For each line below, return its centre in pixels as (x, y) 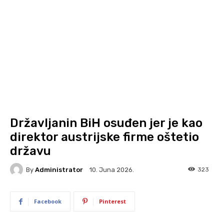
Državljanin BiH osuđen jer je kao (106, 123)
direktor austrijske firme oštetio (104, 137)
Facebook (48, 201)
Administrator (59, 169)
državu (30, 151)
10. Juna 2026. (112, 170)
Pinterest (112, 201)
